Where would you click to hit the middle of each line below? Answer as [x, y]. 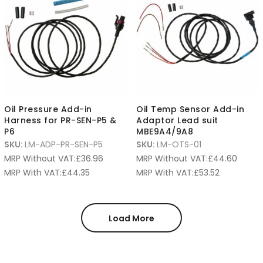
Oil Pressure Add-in [48, 109]
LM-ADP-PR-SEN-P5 [64, 144]
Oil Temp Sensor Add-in [190, 109]
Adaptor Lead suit [177, 120]
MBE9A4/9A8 [165, 131]
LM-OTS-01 [179, 144]
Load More [131, 218]
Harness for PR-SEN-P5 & [60, 120]
